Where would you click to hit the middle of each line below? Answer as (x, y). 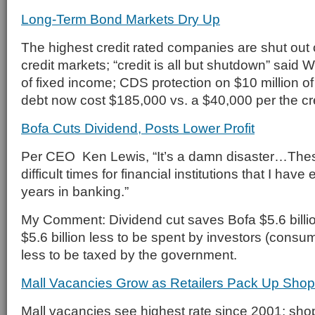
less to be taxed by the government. (129, 255)
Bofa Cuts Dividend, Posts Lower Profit (138, 128)
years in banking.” (75, 191)
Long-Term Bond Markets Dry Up (121, 19)
